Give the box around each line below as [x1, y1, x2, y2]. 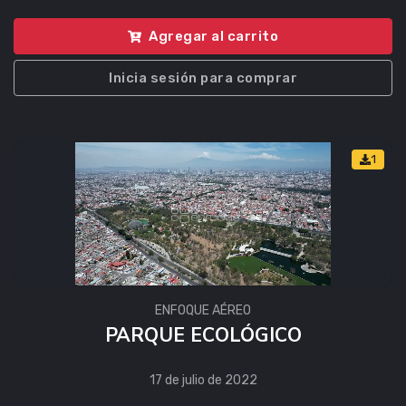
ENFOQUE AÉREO [155, 303, 251, 319]
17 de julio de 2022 [149, 372, 257, 389]
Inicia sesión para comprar [109, 69, 297, 86]
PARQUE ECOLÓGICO [104, 323, 302, 349]
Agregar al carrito [149, 27, 278, 44]
